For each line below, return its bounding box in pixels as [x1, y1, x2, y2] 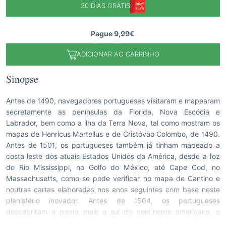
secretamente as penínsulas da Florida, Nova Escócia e [6, 107, 220, 116]
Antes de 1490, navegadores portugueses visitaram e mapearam [6, 96, 220, 105]
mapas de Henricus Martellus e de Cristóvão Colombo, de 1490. [6, 130, 220, 138]
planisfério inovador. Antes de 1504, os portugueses [6, 196, 220, 205]
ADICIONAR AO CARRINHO [76, 50, 159, 59]
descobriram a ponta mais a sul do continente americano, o [6, 207, 220, 216]
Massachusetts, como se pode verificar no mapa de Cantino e [6, 174, 220, 183]
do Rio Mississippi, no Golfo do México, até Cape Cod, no [6, 163, 220, 172]
